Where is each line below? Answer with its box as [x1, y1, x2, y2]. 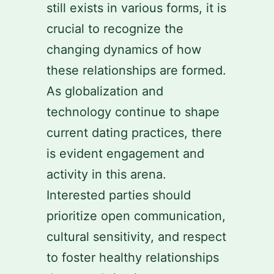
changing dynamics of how [46, 42, 201, 57]
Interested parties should [46, 188, 191, 202]
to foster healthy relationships [46, 250, 219, 265]
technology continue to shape [46, 105, 220, 119]
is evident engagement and [46, 146, 204, 161]
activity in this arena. [46, 167, 166, 182]
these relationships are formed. [46, 63, 226, 78]
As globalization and [46, 84, 163, 98]
